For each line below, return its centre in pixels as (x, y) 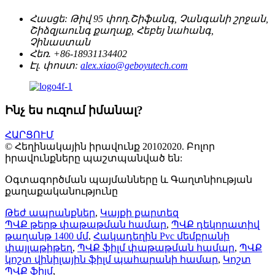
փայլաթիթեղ (39, 247)
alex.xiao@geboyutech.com (134, 66)
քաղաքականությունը (61, 191)
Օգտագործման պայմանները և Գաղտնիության (129, 179)
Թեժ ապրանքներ (50, 212)
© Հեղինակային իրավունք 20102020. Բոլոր (110, 146)
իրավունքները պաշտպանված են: (94, 158)
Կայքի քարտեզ (139, 212)
